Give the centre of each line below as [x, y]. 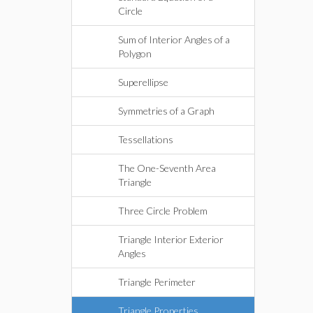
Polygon [135, 53]
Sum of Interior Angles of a [174, 39]
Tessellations [146, 139]
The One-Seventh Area [167, 168]
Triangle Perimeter [157, 282]
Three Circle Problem [163, 211]
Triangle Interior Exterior [171, 239]
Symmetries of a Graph [166, 111]
